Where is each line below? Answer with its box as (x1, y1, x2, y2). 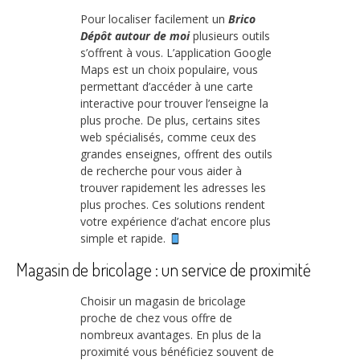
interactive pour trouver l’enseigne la (80, 96, 268, 112)
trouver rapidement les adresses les (80, 180, 266, 196)
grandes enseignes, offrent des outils (80, 146, 272, 162)
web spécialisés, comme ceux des (80, 129, 256, 145)
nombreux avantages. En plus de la (80, 326, 261, 342)
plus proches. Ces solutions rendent (80, 197, 265, 213)
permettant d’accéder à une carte (80, 79, 253, 95)
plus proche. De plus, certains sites (80, 112, 260, 129)
